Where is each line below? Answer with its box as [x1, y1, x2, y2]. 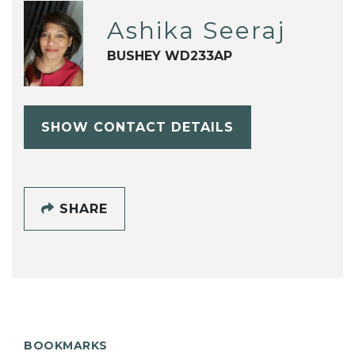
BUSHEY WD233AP [106, 48, 232, 64]
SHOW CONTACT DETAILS [40, 119, 234, 135]
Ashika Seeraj [106, 16, 285, 46]
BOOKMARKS [24, 338, 108, 353]
